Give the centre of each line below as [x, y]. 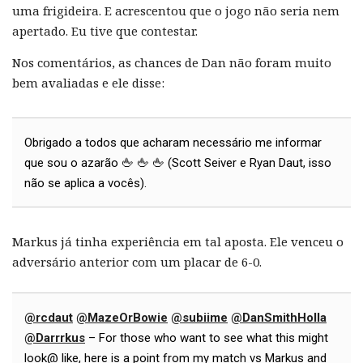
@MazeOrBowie [122, 318]
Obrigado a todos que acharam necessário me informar [173, 143]
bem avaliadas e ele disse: [88, 83]
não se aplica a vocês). [85, 184]
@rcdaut [49, 318]
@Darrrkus [55, 338]
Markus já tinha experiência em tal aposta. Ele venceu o [178, 242]
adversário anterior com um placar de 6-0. [137, 262]
